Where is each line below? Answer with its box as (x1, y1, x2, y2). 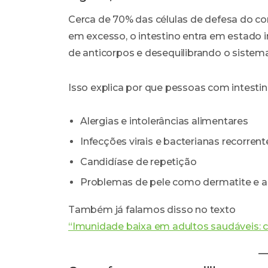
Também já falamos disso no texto (68, 204, 236, 216)
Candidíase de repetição (80, 156, 197, 168)
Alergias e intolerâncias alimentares (80, 115, 248, 127)
